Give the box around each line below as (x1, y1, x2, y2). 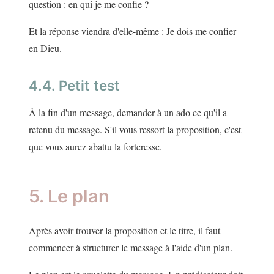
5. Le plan (29, 185, 109, 207)
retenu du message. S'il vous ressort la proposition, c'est (29, 123, 241, 136)
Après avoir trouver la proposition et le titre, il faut (29, 224, 220, 237)
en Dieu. (29, 42, 62, 55)
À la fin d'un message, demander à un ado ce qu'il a (29, 106, 227, 119)
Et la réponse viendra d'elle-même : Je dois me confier (29, 24, 236, 38)
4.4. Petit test (29, 77, 120, 94)
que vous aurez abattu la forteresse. (29, 140, 162, 154)
